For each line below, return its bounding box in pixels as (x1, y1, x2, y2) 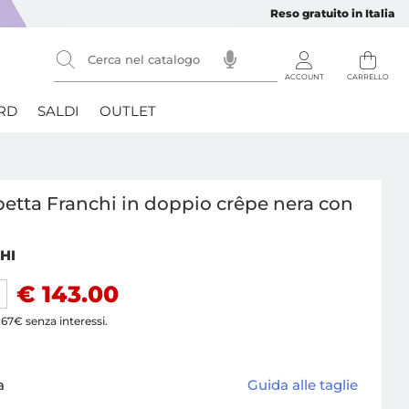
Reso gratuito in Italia (270, 6, 395, 20)
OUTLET (100, 102, 156, 120)
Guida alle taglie (246, 376, 358, 394)
